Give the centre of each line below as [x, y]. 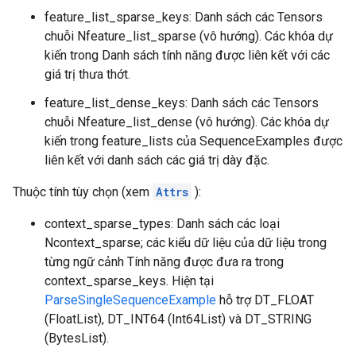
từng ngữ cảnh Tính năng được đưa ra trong [164, 262]
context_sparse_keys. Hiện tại [129, 281]
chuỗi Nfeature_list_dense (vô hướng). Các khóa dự [187, 122]
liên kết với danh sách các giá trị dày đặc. [157, 160]
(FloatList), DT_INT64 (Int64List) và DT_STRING [178, 319]
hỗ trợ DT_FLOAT [265, 300]
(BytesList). [77, 338]
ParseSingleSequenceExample [130, 300]
